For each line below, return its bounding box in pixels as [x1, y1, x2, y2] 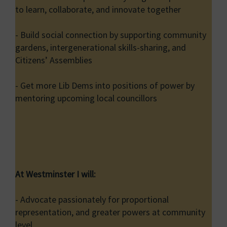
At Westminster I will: [15, 168, 96, 180]
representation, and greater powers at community [15, 206, 205, 218]
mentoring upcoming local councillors [15, 92, 157, 104]
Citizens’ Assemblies [15, 54, 92, 66]
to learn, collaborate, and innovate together [15, 4, 181, 16]
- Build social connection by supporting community [15, 29, 206, 41]
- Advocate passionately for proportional [15, 194, 169, 206]
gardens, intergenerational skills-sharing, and [15, 42, 186, 54]
